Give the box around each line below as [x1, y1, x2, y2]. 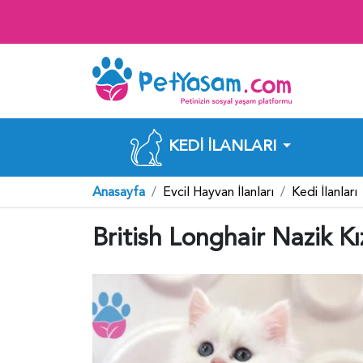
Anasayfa [92, 182, 145, 201]
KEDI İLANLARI [169, 135, 277, 156]
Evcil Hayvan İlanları [163, 182, 274, 201]
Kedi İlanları [292, 182, 357, 201]
